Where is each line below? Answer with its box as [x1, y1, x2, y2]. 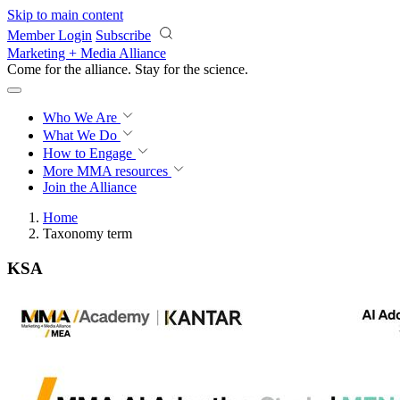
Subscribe [96, 28, 151, 43]
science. [204, 62, 248, 77]
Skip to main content [7, 7, 123, 22]
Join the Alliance [43, 179, 137, 195]
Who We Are [43, 110, 121, 125]
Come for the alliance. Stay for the [7, 62, 204, 77]
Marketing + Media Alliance [7, 46, 166, 61]
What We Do [43, 128, 121, 143]
